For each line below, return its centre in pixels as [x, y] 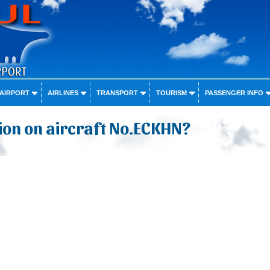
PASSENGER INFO [234, 93]
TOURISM [171, 93]
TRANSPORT [117, 93]
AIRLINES [63, 93]
